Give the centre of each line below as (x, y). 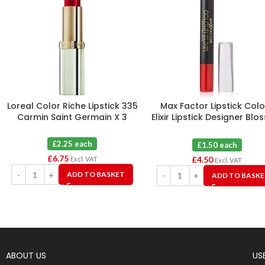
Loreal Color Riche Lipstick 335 (72, 106)
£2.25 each (72, 144)
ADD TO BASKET (96, 174)
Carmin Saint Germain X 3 (72, 117)
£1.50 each (217, 145)
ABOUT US (26, 255)
